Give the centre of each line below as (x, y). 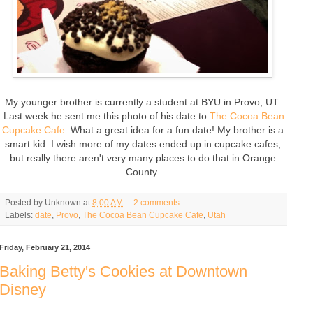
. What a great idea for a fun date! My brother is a (174, 130)
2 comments (156, 202)
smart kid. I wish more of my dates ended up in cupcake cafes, (143, 144)
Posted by (25, 202)
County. (143, 172)
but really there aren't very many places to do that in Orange (143, 158)
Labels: (20, 214)
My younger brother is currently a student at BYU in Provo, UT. (143, 102)
